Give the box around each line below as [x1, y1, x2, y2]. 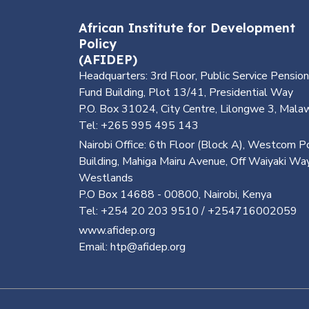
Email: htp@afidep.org [79, 239, 186, 255]
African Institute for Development [79, 20, 295, 36]
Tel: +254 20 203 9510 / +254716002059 [79, 203, 297, 219]
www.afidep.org [79, 223, 155, 238]
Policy [79, 36, 117, 52]
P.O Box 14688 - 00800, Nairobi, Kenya [79, 187, 272, 202]
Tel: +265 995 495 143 [79, 118, 199, 133]
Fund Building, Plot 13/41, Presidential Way [79, 85, 293, 100]
